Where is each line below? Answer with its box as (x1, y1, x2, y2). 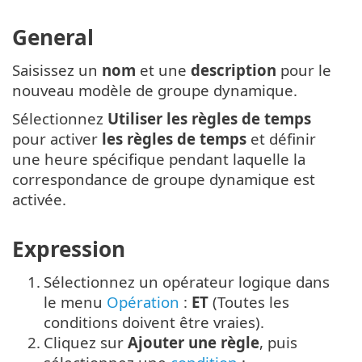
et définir (246, 128, 316, 149)
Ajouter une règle (128, 331, 259, 352)
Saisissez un (12, 60, 102, 81)
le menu (44, 291, 107, 312)
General (12, 23, 94, 53)
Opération (107, 291, 179, 312)
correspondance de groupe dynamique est (12, 169, 315, 190)
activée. (12, 189, 66, 210)
